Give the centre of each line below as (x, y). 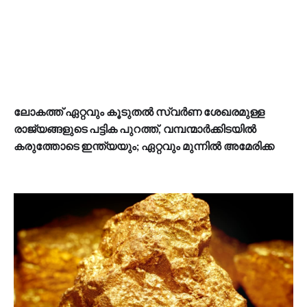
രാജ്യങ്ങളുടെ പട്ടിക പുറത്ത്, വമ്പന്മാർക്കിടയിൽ (135, 128)
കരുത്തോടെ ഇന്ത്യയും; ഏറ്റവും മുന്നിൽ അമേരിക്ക (144, 146)
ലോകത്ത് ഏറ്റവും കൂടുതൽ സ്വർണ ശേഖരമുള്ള (139, 111)
